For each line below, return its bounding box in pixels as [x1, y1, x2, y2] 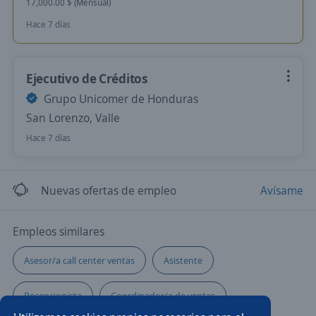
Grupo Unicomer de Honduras [41, 91, 198, 107]
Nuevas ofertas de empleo [41, 183, 176, 198]
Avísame [260, 183, 303, 198]
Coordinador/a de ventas [111, 289, 215, 302]
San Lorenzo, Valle [26, 110, 120, 126]
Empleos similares [13, 224, 104, 239]
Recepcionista [24, 289, 82, 302]
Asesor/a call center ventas [24, 254, 135, 267]
